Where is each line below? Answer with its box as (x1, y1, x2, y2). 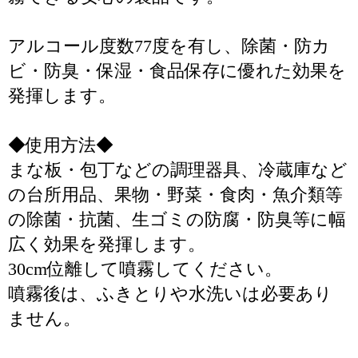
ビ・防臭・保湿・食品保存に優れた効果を (8, 61, 346, 81)
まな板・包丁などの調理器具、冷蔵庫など (8, 160, 348, 180)
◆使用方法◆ (8, 135, 113, 155)
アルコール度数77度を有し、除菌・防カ (8, 36, 330, 56)
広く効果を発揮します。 (8, 234, 205, 254)
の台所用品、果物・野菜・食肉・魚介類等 (8, 185, 343, 205)
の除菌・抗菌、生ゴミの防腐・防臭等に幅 (8, 209, 346, 229)
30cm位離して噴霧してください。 (8, 259, 282, 279)
